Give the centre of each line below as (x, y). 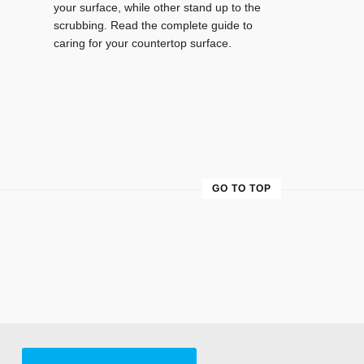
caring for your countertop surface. (143, 43)
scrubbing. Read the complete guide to (153, 26)
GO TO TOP (242, 188)
